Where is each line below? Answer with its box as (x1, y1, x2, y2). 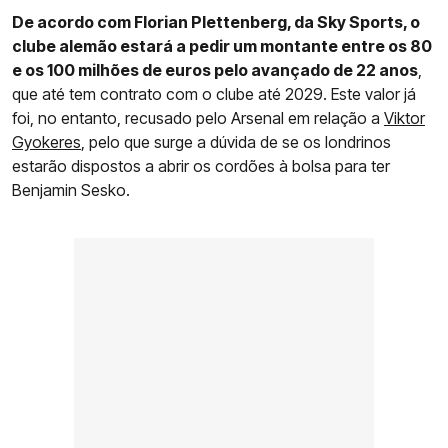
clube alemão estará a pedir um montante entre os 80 (12, 36, 432, 57)
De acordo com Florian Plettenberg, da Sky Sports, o (12, 12, 420, 33)
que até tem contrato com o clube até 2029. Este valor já (12, 84, 416, 105)
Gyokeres (12, 132, 81, 153)
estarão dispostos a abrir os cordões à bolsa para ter (12, 156, 390, 177)
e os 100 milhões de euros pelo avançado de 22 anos (12, 60, 418, 81)
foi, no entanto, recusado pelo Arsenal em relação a (12, 108, 384, 129)
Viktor (384, 108, 425, 129)
